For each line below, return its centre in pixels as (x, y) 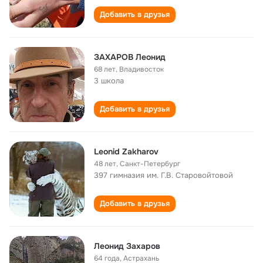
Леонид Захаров (127, 246)
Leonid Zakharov (126, 151)
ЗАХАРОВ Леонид (130, 57)
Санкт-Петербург (150, 164)
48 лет (105, 164)
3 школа (109, 81)
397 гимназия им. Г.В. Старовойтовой (163, 175)
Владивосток (141, 69)
